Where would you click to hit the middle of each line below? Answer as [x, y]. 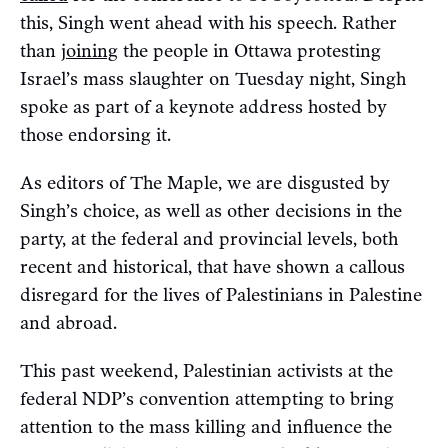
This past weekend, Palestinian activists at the [206, 370]
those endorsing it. [95, 134]
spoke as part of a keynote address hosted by [203, 106]
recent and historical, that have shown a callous [212, 266]
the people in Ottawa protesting [249, 50]
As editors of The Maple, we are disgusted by [205, 182]
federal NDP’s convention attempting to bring [207, 398]
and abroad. [68, 322]
